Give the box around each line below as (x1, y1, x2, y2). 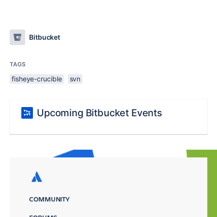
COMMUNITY (29, 194, 70, 203)
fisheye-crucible (12, 75, 62, 83)
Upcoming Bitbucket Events (37, 107, 162, 119)
